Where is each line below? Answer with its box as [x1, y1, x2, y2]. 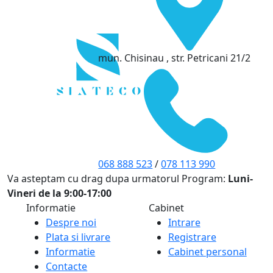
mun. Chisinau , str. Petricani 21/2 [98, 51, 251, 65]
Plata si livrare [46, 230, 111, 244]
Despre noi [46, 215, 97, 229]
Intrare [168, 215, 200, 229]
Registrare [168, 230, 216, 244]
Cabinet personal [168, 244, 247, 258]
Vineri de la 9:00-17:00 [7, 186, 112, 200]
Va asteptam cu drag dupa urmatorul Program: [7, 171, 228, 185]
